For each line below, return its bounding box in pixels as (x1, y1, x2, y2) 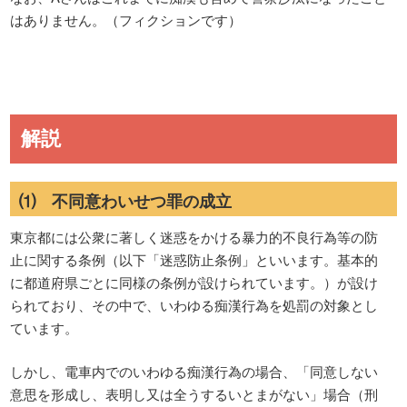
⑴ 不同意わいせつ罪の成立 (19, 189, 233, 213)
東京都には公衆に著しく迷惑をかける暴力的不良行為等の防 (10, 227, 379, 246)
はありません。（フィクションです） (10, 9, 243, 29)
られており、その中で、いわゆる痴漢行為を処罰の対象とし (10, 295, 379, 314)
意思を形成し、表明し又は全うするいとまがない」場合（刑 (10, 383, 379, 403)
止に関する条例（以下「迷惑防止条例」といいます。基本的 (10, 250, 379, 269)
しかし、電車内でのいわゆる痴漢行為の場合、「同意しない (10, 361, 379, 381)
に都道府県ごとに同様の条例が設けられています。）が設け (10, 273, 379, 292)
